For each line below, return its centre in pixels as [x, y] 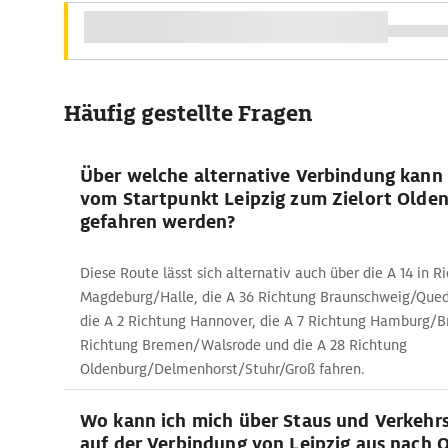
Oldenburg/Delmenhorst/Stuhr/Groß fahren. [222, 369]
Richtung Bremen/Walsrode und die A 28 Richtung [243, 345]
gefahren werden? [158, 221]
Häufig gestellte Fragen [188, 113]
